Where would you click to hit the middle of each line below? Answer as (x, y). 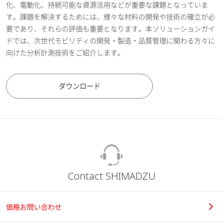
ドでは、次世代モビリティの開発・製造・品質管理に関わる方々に (111, 40)
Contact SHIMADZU (111, 176)
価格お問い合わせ (34, 207)
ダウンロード (79, 86)
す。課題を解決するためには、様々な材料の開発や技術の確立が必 (111, 16)
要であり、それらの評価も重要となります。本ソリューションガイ (111, 28)
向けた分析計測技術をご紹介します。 (65, 52)
